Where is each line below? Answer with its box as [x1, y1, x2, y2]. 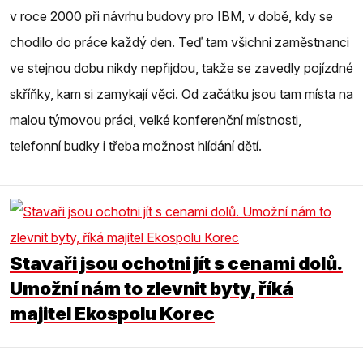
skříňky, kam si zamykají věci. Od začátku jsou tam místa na [10, 85, 353, 102]
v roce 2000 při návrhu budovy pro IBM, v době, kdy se [10, 7, 333, 24]
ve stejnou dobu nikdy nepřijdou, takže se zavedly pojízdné [10, 59, 353, 76]
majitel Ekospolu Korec [10, 301, 215, 324]
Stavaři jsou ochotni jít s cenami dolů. [10, 251, 343, 274]
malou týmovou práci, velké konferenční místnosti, [10, 111, 301, 128]
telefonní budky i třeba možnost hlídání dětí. [10, 137, 262, 154]
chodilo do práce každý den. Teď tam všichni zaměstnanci [10, 33, 349, 50]
